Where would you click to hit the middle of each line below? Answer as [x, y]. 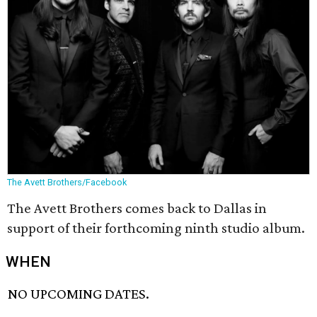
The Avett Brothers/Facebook [67, 182]
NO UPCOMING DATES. [79, 294]
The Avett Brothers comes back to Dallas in [137, 208]
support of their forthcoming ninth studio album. [156, 228]
